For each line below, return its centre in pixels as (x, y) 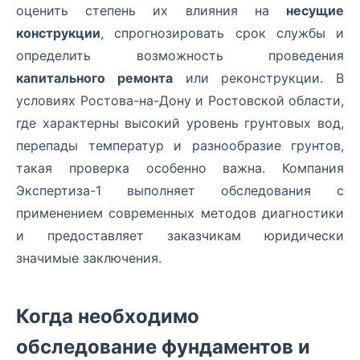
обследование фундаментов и (163, 346)
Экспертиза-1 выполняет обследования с (180, 190)
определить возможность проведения (180, 55)
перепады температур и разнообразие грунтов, (180, 145)
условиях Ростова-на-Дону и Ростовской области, (180, 100)
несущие (315, 10)
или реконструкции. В (258, 78)
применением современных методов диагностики (180, 213)
